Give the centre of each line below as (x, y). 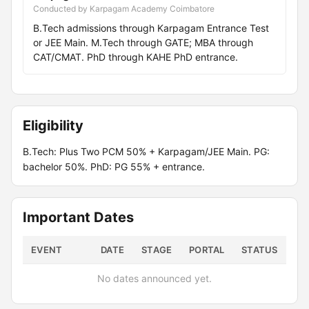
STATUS (260, 250)
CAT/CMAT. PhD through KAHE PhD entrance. (136, 57)
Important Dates (78, 217)
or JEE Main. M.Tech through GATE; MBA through (143, 42)
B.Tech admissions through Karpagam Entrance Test (151, 28)
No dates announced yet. (154, 278)
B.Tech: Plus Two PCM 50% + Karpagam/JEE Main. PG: (146, 151)
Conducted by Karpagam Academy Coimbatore (124, 9)
